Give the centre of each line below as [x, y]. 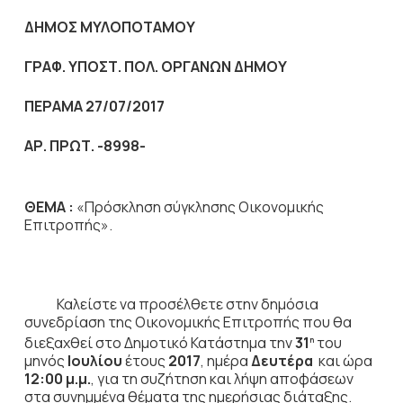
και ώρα [345, 361]
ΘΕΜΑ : [49, 207]
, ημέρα [224, 361]
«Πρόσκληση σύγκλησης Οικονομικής [198, 207]
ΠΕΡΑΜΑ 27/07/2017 [94, 106]
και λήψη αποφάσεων [281, 379]
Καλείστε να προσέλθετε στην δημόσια [171, 304]
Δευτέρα [283, 361]
